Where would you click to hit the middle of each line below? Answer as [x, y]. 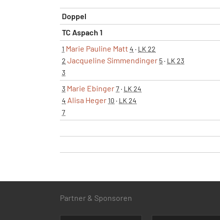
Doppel [74, 16]
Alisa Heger [87, 100]
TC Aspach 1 [82, 32]
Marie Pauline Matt [97, 48]
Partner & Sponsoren [96, 197]
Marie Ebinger [91, 88]
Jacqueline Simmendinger [112, 60]
